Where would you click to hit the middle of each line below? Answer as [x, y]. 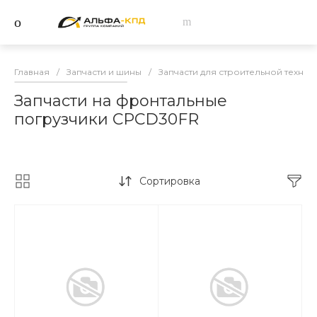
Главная [32, 71]
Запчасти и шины [104, 71]
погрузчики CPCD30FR [106, 119]
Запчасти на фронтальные [121, 100]
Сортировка [169, 181]
